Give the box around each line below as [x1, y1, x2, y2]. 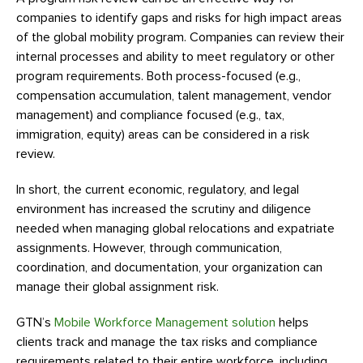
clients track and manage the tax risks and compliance [16, 335, 318, 348]
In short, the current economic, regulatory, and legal [16, 183, 299, 196]
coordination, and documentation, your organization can [16, 261, 322, 274]
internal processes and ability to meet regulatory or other [16, 50, 335, 63]
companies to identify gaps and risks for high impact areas [16, 11, 342, 24]
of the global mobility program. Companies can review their [16, 31, 344, 44]
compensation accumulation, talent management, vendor [16, 89, 331, 102]
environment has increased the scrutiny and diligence [16, 203, 311, 216]
